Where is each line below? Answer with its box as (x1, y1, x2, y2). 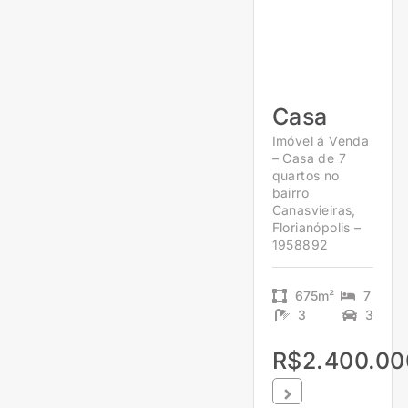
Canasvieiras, (271, 202, 356, 219)
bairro (271, 185, 309, 201)
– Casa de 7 (271, 150, 346, 167)
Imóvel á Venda (271, 133, 370, 149)
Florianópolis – (271, 219, 362, 236)
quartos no (271, 168, 340, 184)
